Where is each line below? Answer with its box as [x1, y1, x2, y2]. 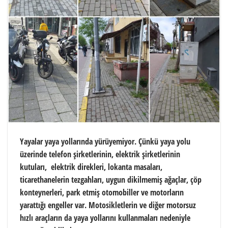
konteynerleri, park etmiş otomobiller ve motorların [20, 186, 184, 198]
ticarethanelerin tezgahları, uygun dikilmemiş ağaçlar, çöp [20, 174, 202, 185]
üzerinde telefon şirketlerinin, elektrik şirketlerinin [20, 148, 180, 160]
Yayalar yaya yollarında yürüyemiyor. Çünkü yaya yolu [20, 135, 190, 147]
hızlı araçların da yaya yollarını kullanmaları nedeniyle [20, 212, 190, 223]
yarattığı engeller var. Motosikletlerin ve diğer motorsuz [20, 199, 196, 211]
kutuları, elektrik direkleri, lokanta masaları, [20, 161, 162, 173]
